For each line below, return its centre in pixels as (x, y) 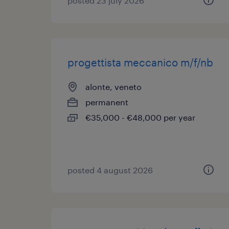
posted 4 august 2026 (110, 170)
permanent (107, 102)
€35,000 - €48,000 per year (140, 117)
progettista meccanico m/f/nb (140, 62)
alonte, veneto (113, 87)
